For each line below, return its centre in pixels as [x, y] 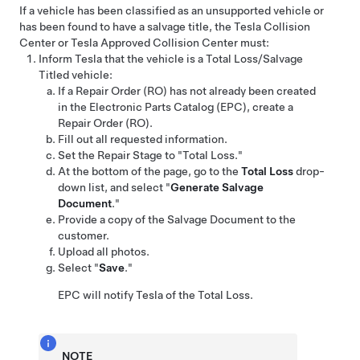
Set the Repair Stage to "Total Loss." [150, 155]
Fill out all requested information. [143, 139]
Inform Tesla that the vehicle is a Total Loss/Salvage [171, 59]
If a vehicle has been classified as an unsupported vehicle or [172, 10]
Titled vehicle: [76, 75]
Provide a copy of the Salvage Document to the [177, 219]
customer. [84, 235]
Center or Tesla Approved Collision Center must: [144, 43]
